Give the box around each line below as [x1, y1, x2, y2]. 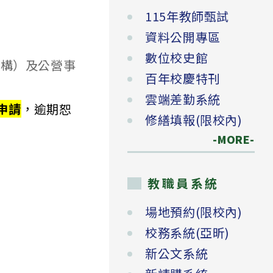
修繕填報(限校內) [145, 111, 243, 129]
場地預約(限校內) [145, 203, 243, 221]
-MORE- [199, 132, 255, 147]
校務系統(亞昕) [145, 224, 230, 242]
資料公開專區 [145, 28, 221, 46]
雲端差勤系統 [145, 90, 221, 108]
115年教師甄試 [145, 7, 229, 26]
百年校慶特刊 [145, 69, 221, 88]
